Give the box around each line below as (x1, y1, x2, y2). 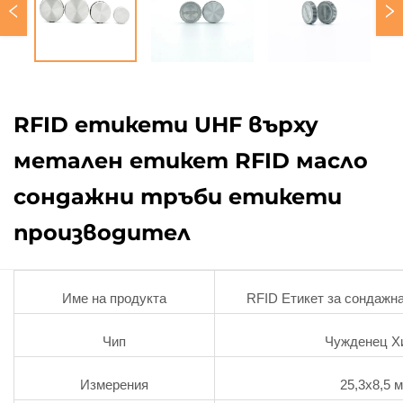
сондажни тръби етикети (13, 184, 342, 210)
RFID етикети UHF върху (13, 112, 318, 138)
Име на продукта (62, 291, 166, 306)
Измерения (80, 377, 148, 392)
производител (13, 219, 191, 246)
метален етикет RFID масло (13, 148, 368, 174)
